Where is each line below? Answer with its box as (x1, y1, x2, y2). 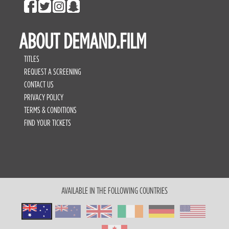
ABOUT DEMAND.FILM (19, 30, 147, 53)
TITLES (24, 54, 40, 64)
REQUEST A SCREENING (24, 67, 82, 77)
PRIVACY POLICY (24, 93, 64, 102)
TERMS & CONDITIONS (24, 105, 77, 115)
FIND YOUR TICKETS (24, 118, 72, 128)
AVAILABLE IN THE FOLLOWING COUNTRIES (61, 186, 168, 196)
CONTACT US (24, 80, 54, 89)
